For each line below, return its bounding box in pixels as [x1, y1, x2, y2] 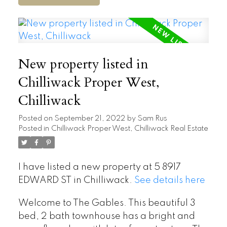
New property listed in [18, 55, 148, 73]
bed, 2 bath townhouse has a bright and [18, 212, 195, 221]
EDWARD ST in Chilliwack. [18, 175, 134, 185]
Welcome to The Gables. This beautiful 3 [18, 199, 196, 208]
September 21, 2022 [54, 115, 125, 122]
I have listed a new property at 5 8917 [18, 162, 181, 172]
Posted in [18, 125, 49, 132]
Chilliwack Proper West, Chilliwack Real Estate [51, 125, 208, 132]
